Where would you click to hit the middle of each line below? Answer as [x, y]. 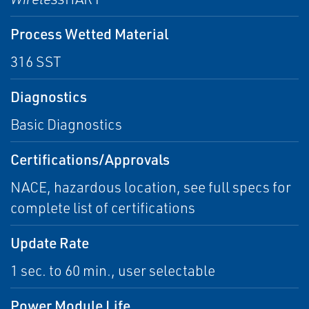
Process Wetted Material [89, 33]
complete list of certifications [103, 208]
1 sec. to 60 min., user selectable [113, 270]
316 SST [36, 61]
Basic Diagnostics [66, 124]
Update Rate [50, 242]
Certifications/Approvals [90, 159]
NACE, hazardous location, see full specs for [151, 187]
